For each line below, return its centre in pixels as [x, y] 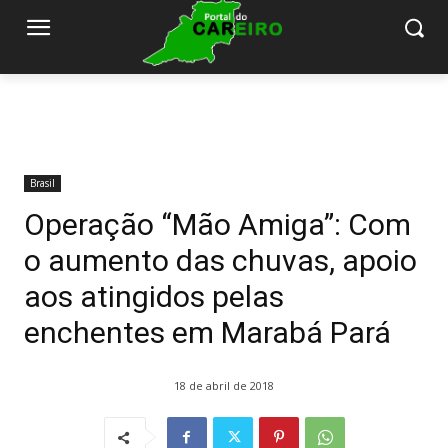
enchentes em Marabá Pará [207, 333]
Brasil [42, 183]
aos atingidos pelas [154, 297]
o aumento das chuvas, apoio [220, 261]
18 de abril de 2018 [224, 386]
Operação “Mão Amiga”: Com [217, 225]
